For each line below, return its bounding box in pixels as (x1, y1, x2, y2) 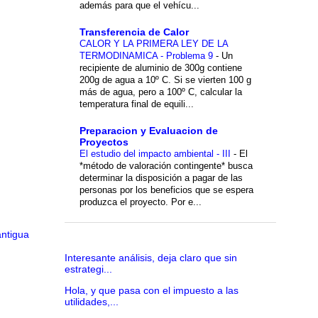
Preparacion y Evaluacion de (79, 124, 218, 136)
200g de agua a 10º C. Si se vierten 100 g (79, 74, 251, 85)
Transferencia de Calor (79, 26, 189, 38)
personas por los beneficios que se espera (79, 184, 253, 195)
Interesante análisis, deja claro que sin (64, 251, 237, 263)
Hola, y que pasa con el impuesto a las (64, 284, 238, 296)
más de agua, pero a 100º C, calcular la (79, 86, 242, 97)
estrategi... (64, 263, 112, 275)
